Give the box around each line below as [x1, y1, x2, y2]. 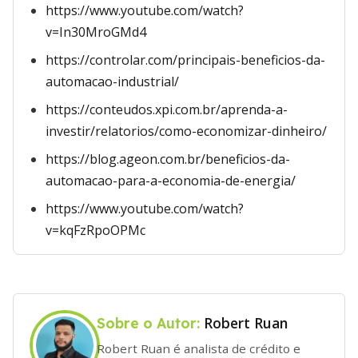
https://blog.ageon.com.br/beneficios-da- [46, 150, 290, 168]
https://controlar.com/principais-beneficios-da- [46, 51, 325, 69]
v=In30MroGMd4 [46, 23, 146, 41]
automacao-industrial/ [46, 73, 179, 90]
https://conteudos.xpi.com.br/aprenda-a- [46, 101, 288, 118]
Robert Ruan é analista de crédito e [97, 340, 300, 356]
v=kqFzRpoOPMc [46, 221, 145, 239]
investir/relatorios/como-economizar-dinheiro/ [46, 122, 327, 140]
